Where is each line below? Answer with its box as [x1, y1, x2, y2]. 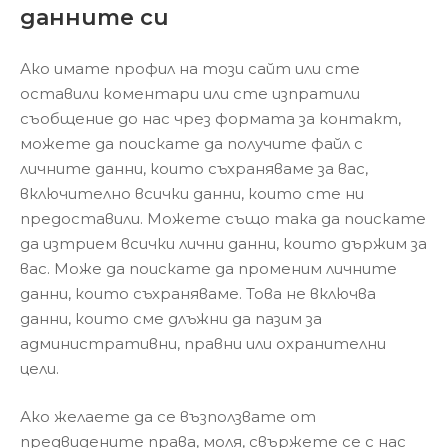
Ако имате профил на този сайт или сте [20, 59, 360, 78]
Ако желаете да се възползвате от [20, 406, 316, 426]
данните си [20, 3, 169, 31]
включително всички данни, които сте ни [20, 184, 364, 203]
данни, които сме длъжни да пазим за [20, 309, 322, 328]
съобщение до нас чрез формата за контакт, [20, 109, 401, 128]
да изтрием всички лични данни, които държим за [20, 234, 427, 253]
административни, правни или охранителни [20, 334, 386, 353]
